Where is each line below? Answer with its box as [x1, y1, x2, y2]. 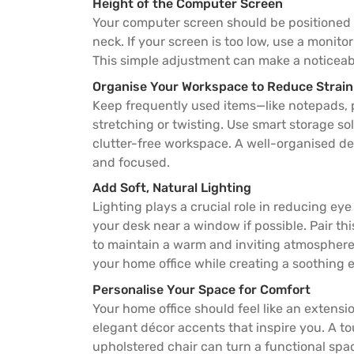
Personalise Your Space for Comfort [92, 282, 311, 298]
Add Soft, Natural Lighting [92, 180, 251, 196]
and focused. [92, 154, 170, 170]
